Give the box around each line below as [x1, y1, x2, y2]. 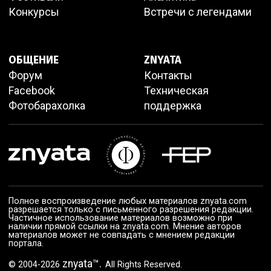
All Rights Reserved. [102, 259, 182, 270]
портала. [8, 238, 44, 249]
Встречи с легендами [143, 5, 252, 18]
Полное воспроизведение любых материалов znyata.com [8, 195, 247, 206]
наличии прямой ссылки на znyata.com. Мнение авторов [8, 221, 241, 232]
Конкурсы [8, 5, 59, 18]
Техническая [143, 83, 209, 97]
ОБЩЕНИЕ [8, 53, 59, 67]
